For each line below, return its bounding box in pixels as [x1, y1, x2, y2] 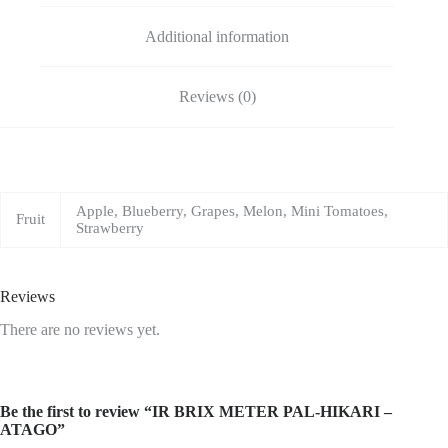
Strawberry [76, 219, 144, 236]
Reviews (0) [178, 88, 256, 106]
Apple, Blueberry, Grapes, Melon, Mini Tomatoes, [76, 202, 388, 219]
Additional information [145, 27, 290, 45]
